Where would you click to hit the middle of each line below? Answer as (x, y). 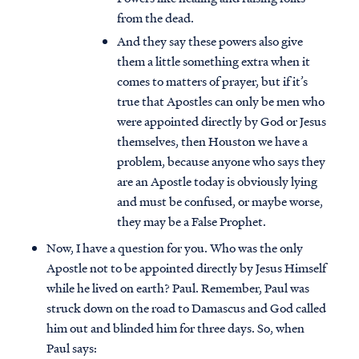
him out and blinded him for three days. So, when (175, 328)
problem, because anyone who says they (221, 161)
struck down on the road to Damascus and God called (186, 308)
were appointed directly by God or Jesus (222, 121)
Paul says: (72, 348)
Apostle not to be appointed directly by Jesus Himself (186, 268)
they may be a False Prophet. (192, 222)
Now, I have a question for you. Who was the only (175, 248)
